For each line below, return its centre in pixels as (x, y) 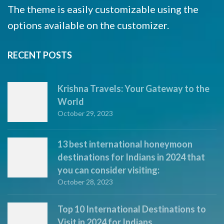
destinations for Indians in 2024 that (131, 157)
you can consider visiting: (108, 170)
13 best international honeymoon (125, 144)
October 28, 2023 (85, 182)
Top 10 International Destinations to (132, 209)
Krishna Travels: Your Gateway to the (133, 89)
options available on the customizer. (88, 25)
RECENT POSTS (40, 55)
